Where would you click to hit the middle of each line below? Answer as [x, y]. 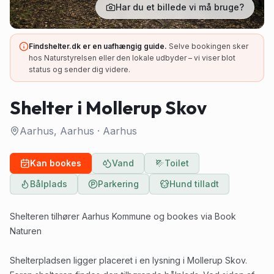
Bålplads [49, 184]
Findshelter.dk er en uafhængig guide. [98, 46]
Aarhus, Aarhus [57, 131]
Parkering [118, 184]
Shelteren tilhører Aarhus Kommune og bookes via [112, 216]
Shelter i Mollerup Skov [108, 108]
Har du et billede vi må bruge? [180, 7]
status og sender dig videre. [80, 69]
